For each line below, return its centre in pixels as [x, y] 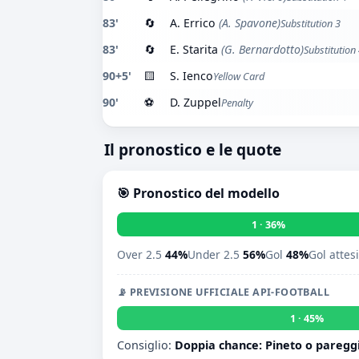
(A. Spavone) [248, 23]
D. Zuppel [196, 102]
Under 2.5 [215, 254]
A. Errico [193, 23]
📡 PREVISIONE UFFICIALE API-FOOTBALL [223, 292]
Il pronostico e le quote [193, 149]
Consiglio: [146, 345]
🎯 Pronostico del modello [198, 193]
